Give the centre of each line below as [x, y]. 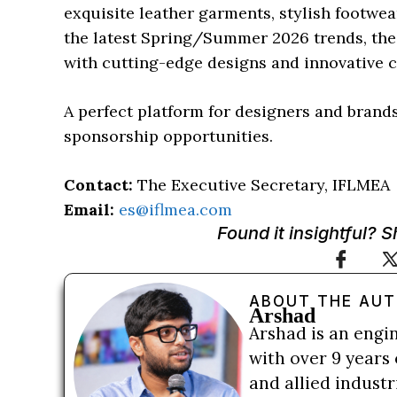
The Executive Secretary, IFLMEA [261, 185]
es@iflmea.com [175, 210]
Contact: [98, 185]
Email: [89, 210]
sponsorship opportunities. [168, 136]
